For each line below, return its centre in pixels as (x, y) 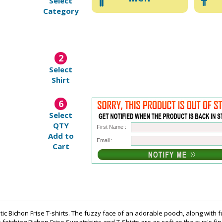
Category (61, 11)
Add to (61, 136)
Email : (105, 140)
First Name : (112, 127)
